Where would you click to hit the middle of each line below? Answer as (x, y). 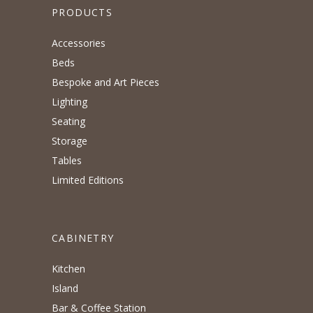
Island (65, 289)
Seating (68, 122)
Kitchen (68, 269)
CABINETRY (83, 238)
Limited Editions (88, 180)
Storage (70, 141)
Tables (67, 161)
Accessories (79, 43)
